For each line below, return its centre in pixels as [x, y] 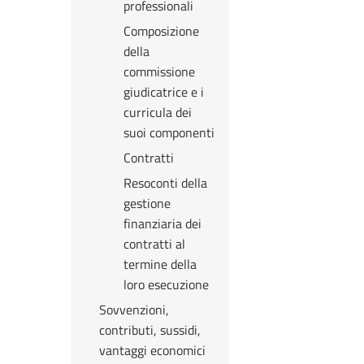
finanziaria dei [162, 223]
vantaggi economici [152, 350]
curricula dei [158, 112]
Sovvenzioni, [134, 310]
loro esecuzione [166, 284]
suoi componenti [169, 132]
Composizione [161, 31]
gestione [147, 203]
